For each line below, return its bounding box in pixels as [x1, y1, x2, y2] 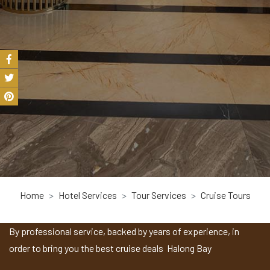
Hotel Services [58, 189, 117, 201]
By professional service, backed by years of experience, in [9, 225, 239, 237]
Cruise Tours [200, 189, 251, 201]
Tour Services [131, 189, 186, 201]
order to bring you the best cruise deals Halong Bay [9, 242, 212, 254]
